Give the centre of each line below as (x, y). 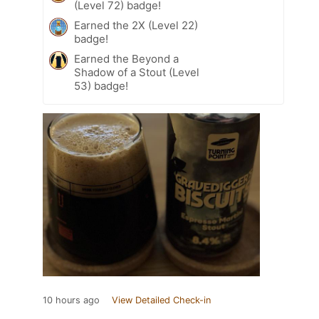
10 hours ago (71, 300)
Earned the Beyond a (126, 58)
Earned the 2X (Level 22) (136, 25)
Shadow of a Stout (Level (137, 72)
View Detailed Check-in (161, 300)
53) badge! (101, 85)
